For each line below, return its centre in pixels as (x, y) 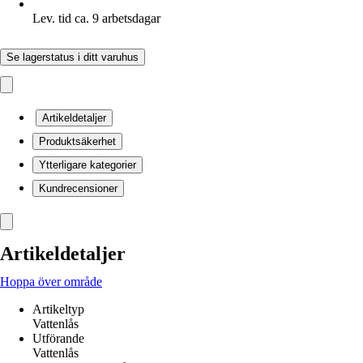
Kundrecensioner (78, 188)
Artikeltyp (58, 309)
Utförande (58, 338)
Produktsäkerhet (77, 141)
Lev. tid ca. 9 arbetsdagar (96, 18)
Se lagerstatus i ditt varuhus (73, 57)
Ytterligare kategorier (88, 165)
